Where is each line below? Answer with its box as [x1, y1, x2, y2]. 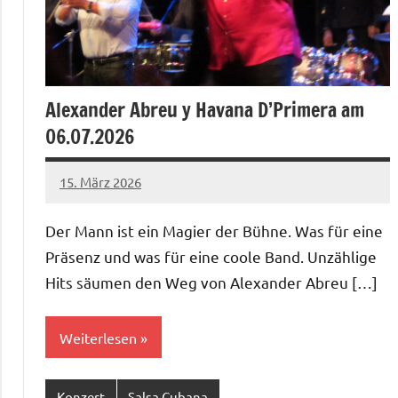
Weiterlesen [60, 328, 137, 346]
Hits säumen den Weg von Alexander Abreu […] [45, 273, 378, 292]
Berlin [60, 207, 96, 225]
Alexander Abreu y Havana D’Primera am [45, 96, 364, 124]
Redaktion [60, 230, 122, 248]
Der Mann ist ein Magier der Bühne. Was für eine [45, 221, 383, 241]
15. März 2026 [60, 172, 141, 190]
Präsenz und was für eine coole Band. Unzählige [45, 247, 377, 267]
